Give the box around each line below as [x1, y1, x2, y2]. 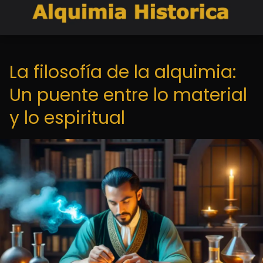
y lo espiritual [9, 106, 125, 130]
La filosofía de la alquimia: [9, 60, 236, 85]
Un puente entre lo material [9, 83, 247, 107]
